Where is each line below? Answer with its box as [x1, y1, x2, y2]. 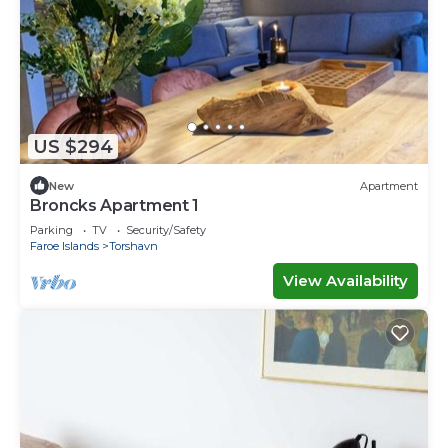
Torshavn [109, 239, 158, 254]
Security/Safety [126, 223, 206, 238]
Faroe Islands [30, 239, 99, 254]
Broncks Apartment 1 [30, 196, 199, 216]
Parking [30, 223, 73, 238]
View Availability [283, 271, 408, 291]
